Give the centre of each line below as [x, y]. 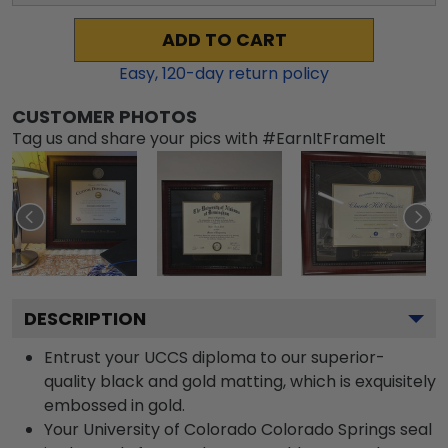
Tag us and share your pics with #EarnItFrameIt [199, 138]
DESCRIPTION [85, 318]
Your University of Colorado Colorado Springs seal [238, 429]
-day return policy [257, 73]
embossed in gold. [114, 405]
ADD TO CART [224, 40]
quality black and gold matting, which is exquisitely [240, 381]
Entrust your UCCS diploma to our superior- [214, 357]
